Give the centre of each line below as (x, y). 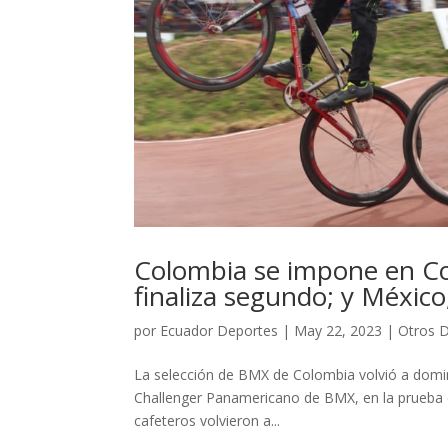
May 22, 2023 (338, 330)
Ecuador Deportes (219, 330)
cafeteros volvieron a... (207, 420)
